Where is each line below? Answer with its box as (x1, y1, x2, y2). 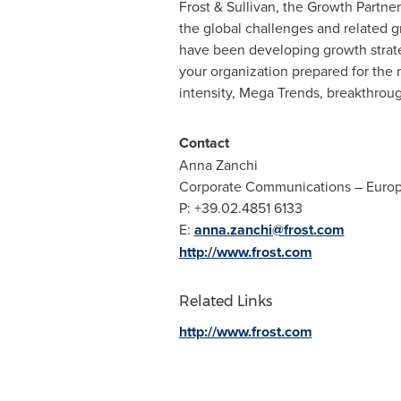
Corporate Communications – (178, 176, 366, 196)
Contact (178, 132, 229, 153)
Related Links (178, 293, 272, 310)
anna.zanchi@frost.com (193, 219, 345, 240)
